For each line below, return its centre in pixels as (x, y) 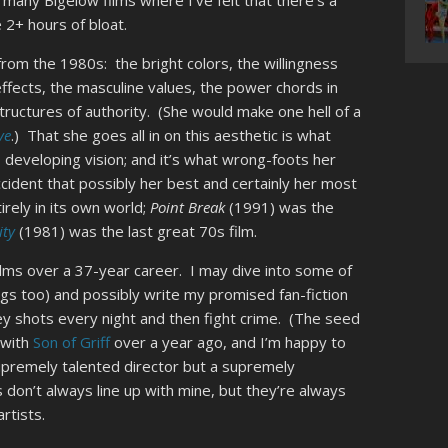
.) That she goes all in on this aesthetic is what (171, 135)
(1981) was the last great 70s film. (136, 231)
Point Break (190, 207)
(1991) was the (282, 207)
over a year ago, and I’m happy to (228, 342)
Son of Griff (72, 342)
